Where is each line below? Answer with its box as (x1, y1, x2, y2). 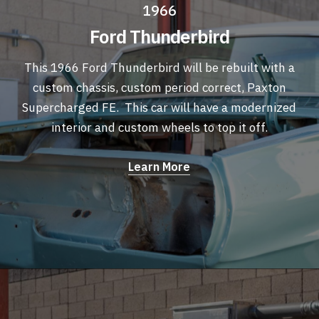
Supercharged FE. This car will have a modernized (22, 100, 297, 116)
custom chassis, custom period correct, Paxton (32, 80, 286, 96)
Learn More (128, 159, 191, 174)
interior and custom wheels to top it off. (51, 120, 268, 136)
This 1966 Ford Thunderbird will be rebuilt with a (23, 60, 295, 76)
